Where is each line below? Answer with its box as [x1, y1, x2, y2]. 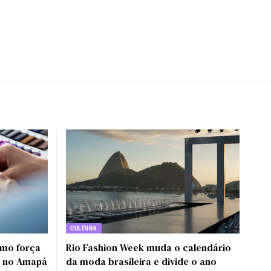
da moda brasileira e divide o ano [65, 255, 217, 269]
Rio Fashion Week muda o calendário [65, 241, 231, 255]
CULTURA [70, 224, 97, 232]
